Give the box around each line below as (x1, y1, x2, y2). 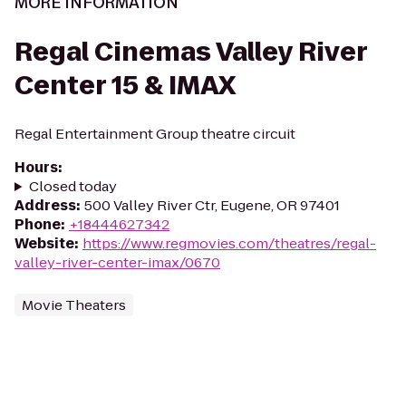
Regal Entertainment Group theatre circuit (14, 124, 295, 143)
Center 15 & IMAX (14, 68, 236, 103)
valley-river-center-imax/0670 (14, 253, 220, 272)
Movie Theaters (22, 295, 126, 314)
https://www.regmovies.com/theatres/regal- (82, 234, 376, 253)
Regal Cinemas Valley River (14, 34, 367, 70)
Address (14, 196, 76, 215)
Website (14, 234, 74, 253)
